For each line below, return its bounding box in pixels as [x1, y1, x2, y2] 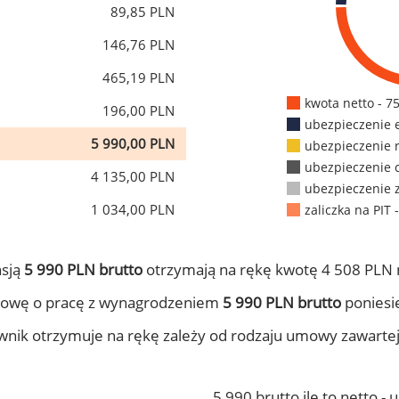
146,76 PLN [102, 36, 175, 53]
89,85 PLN [110, 3, 175, 20]
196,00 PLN [102, 102, 175, 119]
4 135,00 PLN [91, 167, 175, 185]
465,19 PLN [102, 69, 175, 86]
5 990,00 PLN [91, 134, 175, 152]
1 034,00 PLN [91, 200, 175, 218]
